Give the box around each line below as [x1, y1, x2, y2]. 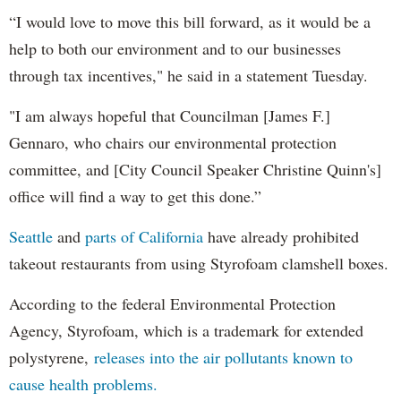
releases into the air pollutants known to [94, 346, 353, 368]
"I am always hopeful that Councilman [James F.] [9, 104, 330, 126]
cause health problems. [9, 372, 158, 395]
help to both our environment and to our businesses [9, 37, 341, 59]
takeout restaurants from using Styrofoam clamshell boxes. [9, 252, 388, 274]
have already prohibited [203, 225, 359, 247]
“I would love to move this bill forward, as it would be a [9, 10, 371, 32]
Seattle [9, 225, 53, 247]
